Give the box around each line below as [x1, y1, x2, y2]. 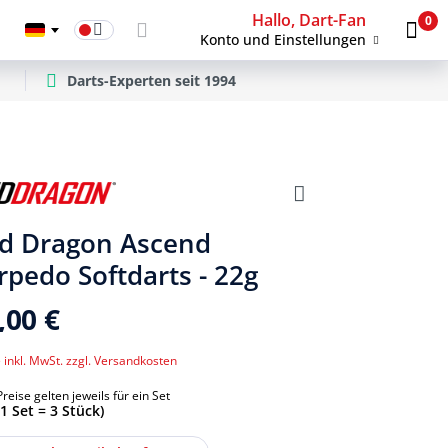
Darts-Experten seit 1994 [67, 71, 236, 90]
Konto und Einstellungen [200, 30, 367, 49]
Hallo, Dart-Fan [252, 9, 367, 31]
